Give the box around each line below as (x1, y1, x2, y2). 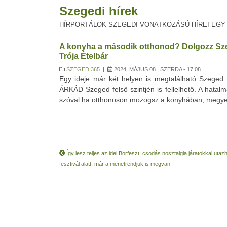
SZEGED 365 (66, 66, 100, 72)
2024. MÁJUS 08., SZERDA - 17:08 (112, 66, 201, 72)
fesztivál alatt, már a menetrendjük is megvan (59, 161, 170, 167)
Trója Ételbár (59, 52, 108, 60)
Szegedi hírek (59, 4, 138, 18)
